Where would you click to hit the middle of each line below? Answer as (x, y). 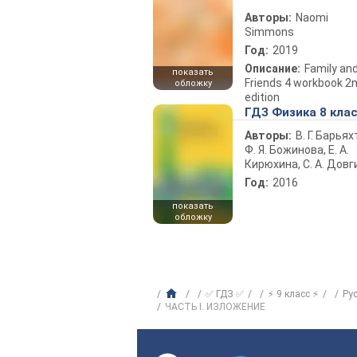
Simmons (269, 32)
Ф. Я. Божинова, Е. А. (297, 150)
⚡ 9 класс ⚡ (293, 294)
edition (262, 97)
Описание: (273, 69)
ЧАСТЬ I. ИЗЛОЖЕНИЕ (215, 307)
